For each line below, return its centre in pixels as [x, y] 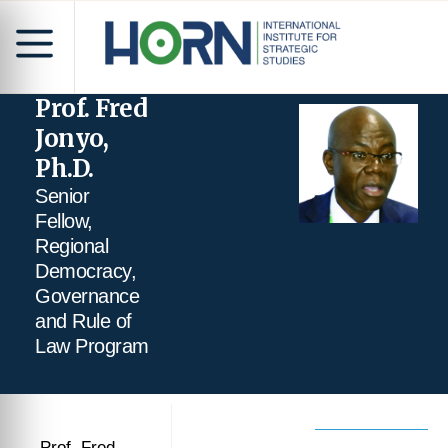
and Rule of [83, 321]
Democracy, [85, 271]
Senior [62, 196]
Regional [71, 246]
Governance [87, 296]
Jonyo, [71, 138]
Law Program [92, 346]
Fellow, [64, 221]
